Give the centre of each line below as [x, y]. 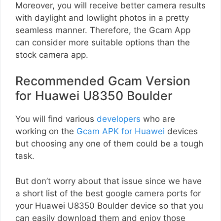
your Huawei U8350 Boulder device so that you [109, 205]
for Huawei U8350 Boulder [94, 96]
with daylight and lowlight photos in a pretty [102, 18]
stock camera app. [52, 55]
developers [119, 119]
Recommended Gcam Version [103, 81]
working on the [46, 131]
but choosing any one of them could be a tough [109, 144]
